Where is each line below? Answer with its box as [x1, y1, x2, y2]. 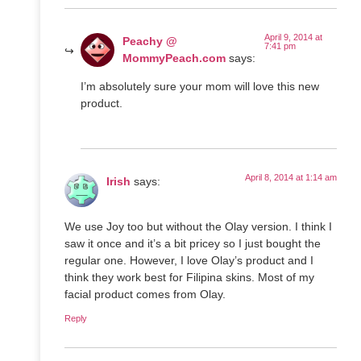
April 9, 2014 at [264, 31, 323, 42]
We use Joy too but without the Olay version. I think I [64, 220, 332, 234]
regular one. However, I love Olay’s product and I [64, 254, 313, 268]
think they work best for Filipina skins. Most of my [64, 271, 314, 284]
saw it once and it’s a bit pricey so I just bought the [64, 237, 321, 251]
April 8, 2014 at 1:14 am [245, 172, 337, 182]
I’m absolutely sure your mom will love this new [81, 80, 319, 93]
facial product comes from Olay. [64, 288, 226, 301]
